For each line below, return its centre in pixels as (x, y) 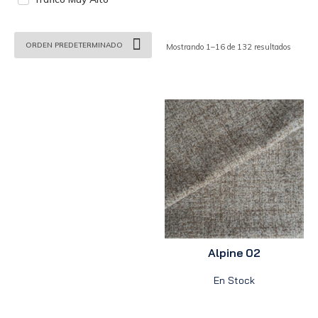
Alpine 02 (235, 252)
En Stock (235, 280)
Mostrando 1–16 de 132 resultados (229, 46)
